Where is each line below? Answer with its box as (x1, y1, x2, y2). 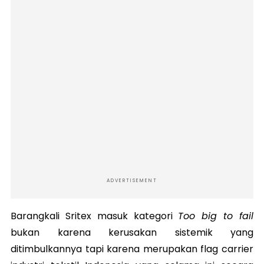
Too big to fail (178, 209, 254, 223)
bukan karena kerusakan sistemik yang (11, 226, 253, 240)
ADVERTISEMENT (107, 177, 157, 184)
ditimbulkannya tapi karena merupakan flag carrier (11, 242, 253, 256)
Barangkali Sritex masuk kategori (11, 209, 179, 223)
